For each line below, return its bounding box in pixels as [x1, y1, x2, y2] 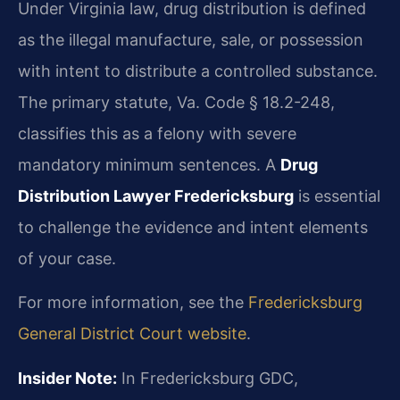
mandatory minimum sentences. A [18, 154, 280, 174]
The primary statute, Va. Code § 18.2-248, [18, 92, 335, 112]
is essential [294, 186, 380, 205]
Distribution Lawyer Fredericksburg [18, 186, 294, 205]
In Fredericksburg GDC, [117, 368, 298, 387]
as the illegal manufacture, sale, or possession [18, 29, 363, 49]
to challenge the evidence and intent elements [18, 217, 368, 237]
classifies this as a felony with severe [18, 123, 296, 143]
